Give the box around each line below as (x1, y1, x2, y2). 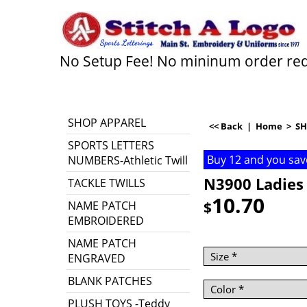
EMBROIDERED (68, 213, 144, 228)
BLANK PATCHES (68, 273, 152, 288)
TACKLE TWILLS (68, 175, 145, 191)
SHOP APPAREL (68, 115, 146, 130)
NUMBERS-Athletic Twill (68, 153, 188, 168)
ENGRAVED (68, 251, 125, 266)
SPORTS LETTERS (68, 138, 154, 153)
